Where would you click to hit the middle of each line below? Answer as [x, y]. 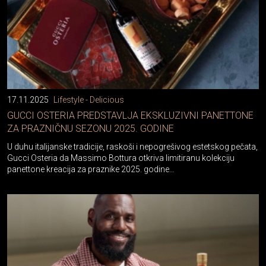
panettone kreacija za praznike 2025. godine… [91, 169]
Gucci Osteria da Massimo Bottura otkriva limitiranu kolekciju [121, 158]
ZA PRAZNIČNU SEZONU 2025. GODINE [91, 129]
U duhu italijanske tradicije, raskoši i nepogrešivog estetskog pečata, [132, 147]
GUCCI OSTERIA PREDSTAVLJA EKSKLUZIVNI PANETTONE [130, 115]
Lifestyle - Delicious [89, 100]
